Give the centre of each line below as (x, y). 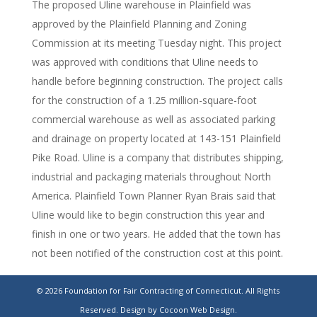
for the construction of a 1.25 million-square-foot (144, 100)
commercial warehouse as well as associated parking (153, 119)
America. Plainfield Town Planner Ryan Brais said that (154, 196)
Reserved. (100, 310)
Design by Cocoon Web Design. (178, 310)
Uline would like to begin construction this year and (148, 215)
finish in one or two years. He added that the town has (156, 234)
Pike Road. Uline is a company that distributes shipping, (157, 157)
